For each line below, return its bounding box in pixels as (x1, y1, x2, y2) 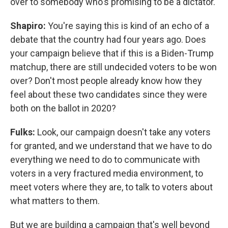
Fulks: (10, 127, 37, 137)
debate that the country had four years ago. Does (10, 34, 206, 45)
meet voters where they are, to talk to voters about (10, 182, 213, 192)
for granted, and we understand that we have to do (10, 140, 212, 151)
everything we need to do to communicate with (10, 154, 200, 165)
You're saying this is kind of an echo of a (48, 20, 209, 31)
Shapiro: (10, 20, 48, 31)
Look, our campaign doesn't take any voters (37, 127, 211, 137)
